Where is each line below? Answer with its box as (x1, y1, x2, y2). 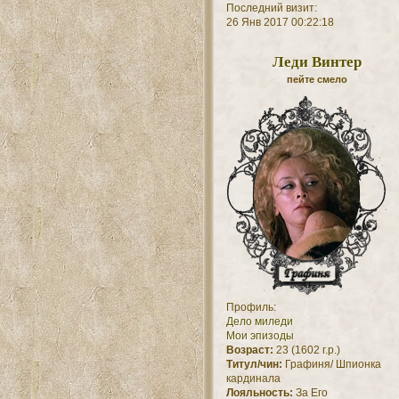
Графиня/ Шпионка (281, 358, 381, 371)
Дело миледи (225, 315, 293, 329)
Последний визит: (225, 2, 317, 15)
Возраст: (225, 344, 273, 357)
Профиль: (225, 301, 276, 314)
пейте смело (286, 73, 347, 85)
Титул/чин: (225, 358, 282, 371)
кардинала (225, 372, 281, 386)
